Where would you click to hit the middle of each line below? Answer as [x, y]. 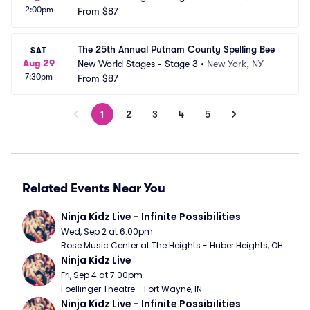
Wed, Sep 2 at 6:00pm [107, 231]
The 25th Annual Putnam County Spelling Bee [176, 49]
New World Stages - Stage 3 [138, 64]
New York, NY [235, 64]
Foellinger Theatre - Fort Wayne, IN [131, 289]
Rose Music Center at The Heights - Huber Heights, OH [172, 245]
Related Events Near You [94, 188]
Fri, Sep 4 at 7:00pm [102, 275]
